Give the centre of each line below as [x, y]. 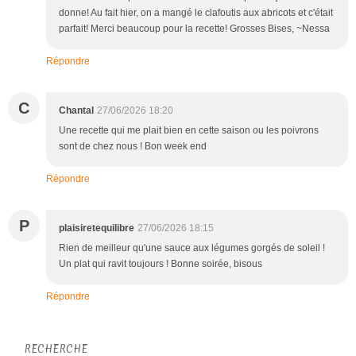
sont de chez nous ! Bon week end [133, 146]
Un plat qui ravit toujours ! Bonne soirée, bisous [161, 263]
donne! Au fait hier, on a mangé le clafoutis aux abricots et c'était [196, 12]
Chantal [76, 110]
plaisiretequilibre [97, 228]
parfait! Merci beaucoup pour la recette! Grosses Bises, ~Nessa [194, 28]
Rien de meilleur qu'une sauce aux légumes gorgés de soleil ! [192, 248]
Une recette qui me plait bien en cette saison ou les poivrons [189, 130]
